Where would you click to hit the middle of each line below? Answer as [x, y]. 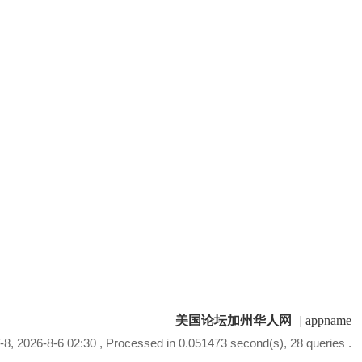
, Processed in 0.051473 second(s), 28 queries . [223, 343]
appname [328, 320]
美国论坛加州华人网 [233, 320]
